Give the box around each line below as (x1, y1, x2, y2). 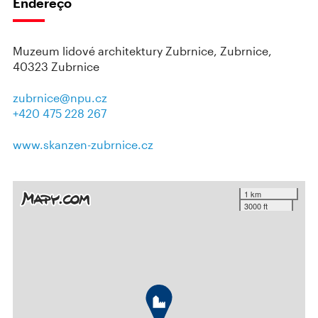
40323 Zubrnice (13, 60, 99, 73)
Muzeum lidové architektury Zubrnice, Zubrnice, (13, 44, 272, 57)
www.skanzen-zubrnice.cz (13, 138, 153, 151)
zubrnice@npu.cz (13, 91, 107, 104)
